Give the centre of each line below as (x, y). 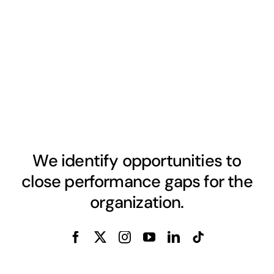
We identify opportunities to (137, 161)
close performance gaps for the (137, 182)
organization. (137, 202)
